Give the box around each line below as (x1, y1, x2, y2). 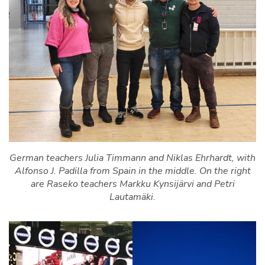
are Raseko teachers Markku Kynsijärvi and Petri (30, 177, 235, 191)
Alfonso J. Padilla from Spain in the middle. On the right (14, 164, 251, 178)
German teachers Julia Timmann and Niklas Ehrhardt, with (9, 151, 256, 165)
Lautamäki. (109, 190, 156, 204)
